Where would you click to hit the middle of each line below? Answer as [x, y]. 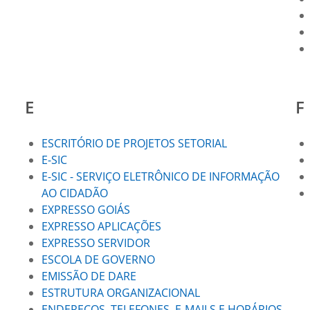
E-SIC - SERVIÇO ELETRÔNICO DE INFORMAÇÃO [160, 176]
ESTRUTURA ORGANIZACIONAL [120, 293]
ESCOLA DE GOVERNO [98, 259]
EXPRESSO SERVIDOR [95, 243]
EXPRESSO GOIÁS [85, 210]
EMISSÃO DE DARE [89, 276]
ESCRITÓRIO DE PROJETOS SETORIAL [134, 143]
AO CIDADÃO [74, 193]
